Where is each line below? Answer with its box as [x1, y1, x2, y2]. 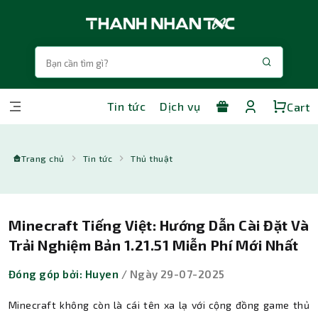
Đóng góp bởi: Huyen [9, 268, 119, 280]
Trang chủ [21, 153, 65, 163]
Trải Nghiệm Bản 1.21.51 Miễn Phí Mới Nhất [9, 236, 299, 253]
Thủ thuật [131, 153, 173, 163]
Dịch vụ [160, 99, 201, 114]
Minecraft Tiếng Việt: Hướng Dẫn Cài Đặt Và [9, 216, 309, 234]
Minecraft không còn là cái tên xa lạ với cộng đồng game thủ [9, 299, 309, 311]
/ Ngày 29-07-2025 [119, 268, 225, 280]
